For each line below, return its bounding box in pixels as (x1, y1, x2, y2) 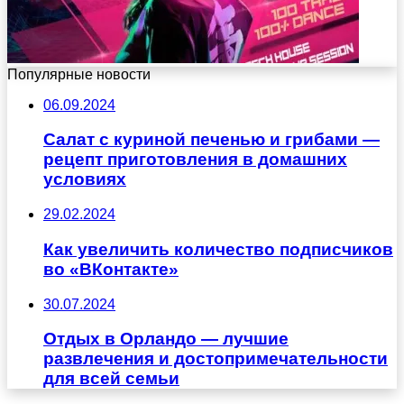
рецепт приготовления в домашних (43, 150, 347, 170)
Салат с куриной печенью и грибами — (43, 130, 380, 150)
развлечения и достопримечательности (43, 349, 388, 369)
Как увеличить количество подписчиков (43, 239, 393, 259)
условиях (43, 170, 126, 189)
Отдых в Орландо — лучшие (43, 329, 289, 349)
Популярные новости (7, 66, 151, 82)
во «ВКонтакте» (43, 259, 179, 279)
